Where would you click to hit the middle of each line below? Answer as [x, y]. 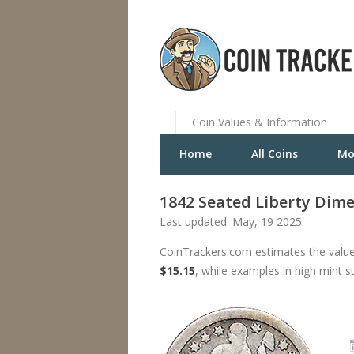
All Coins [275, 154]
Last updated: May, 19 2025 [231, 222]
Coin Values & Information [260, 122]
